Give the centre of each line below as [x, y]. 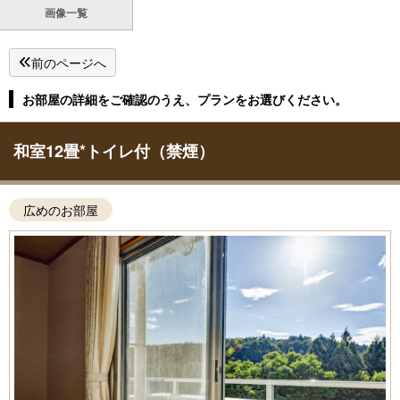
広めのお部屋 [61, 209]
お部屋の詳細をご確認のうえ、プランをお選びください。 [185, 99]
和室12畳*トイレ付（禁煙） [114, 150]
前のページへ [69, 62]
